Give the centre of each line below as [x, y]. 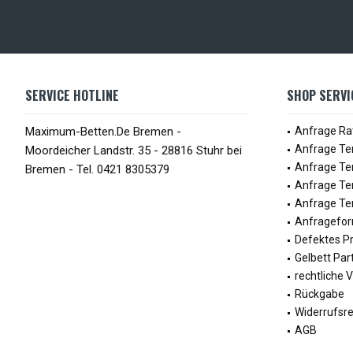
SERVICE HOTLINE [72, 95]
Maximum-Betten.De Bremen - [103, 131]
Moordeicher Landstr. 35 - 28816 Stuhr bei [134, 150]
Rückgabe [320, 294]
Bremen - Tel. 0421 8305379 [97, 169]
